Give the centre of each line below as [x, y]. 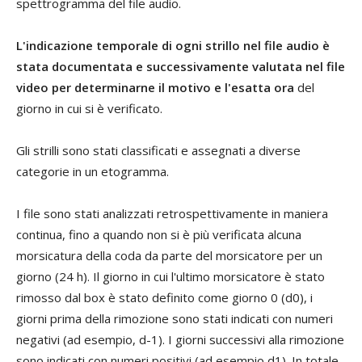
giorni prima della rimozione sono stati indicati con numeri [175, 318]
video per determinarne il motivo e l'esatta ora [155, 87]
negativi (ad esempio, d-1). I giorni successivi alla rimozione [180, 339]
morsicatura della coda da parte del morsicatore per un [169, 255]
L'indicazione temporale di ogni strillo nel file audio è [173, 45]
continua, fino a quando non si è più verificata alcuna [159, 234]
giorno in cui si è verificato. [89, 108]
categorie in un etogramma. [93, 171]
